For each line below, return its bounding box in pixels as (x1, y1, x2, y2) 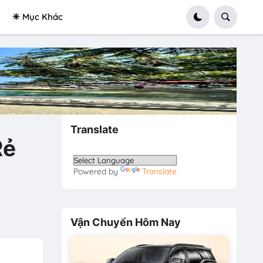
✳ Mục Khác (12, 11, 63, 22)
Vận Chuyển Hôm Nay (70, 215, 181, 228)
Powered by (73, 166, 121, 177)
